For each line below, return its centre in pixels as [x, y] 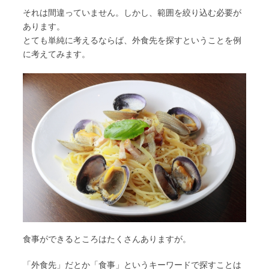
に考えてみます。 [56, 54]
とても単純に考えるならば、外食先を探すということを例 [132, 41]
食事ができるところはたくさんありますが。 [107, 239]
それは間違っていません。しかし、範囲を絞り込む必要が [132, 13]
